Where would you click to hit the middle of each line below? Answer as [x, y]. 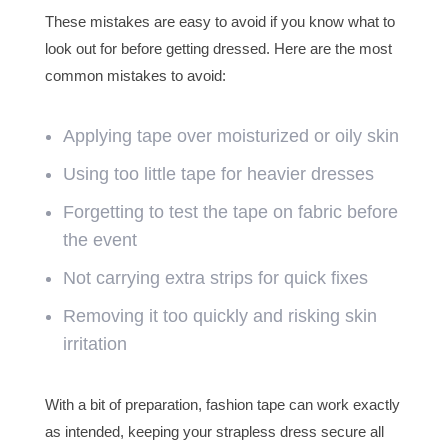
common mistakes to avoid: [135, 76]
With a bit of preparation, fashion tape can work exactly [222, 405]
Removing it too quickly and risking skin [219, 316]
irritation [94, 344]
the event [99, 240]
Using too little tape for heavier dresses [218, 174]
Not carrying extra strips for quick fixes [215, 278]
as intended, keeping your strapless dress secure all [214, 432]
